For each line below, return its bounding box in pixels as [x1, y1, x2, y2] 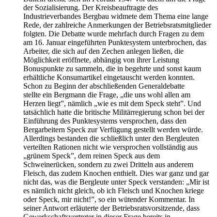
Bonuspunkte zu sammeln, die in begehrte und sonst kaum [23, 64, 201, 73]
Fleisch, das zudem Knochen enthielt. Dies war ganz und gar [23, 169, 209, 178]
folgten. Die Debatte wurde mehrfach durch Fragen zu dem [23, 30, 204, 38]
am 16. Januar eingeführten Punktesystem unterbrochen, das [23, 38, 206, 47]
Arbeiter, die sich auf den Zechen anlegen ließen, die [23, 47, 184, 56]
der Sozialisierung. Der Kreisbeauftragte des [23, 3, 158, 12]
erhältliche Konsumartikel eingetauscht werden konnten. [23, 73, 195, 82]
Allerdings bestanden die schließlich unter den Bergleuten [23, 134, 199, 143]
